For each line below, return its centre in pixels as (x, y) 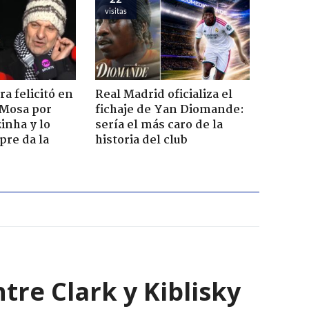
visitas (116, 11)
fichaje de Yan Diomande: (169, 110)
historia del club (141, 141)
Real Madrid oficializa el (163, 95)
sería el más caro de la (159, 126)
